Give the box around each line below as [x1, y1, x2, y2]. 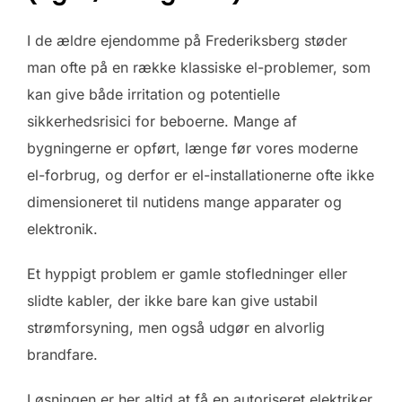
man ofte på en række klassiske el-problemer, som [27, 58, 371, 77]
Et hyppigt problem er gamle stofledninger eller [27, 265, 347, 284]
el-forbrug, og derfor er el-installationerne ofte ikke [27, 166, 374, 185]
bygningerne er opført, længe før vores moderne [27, 139, 358, 158]
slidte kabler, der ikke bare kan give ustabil [27, 292, 318, 310]
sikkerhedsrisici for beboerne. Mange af [27, 112, 297, 131]
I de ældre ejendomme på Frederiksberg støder [27, 31, 347, 50]
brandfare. [27, 345, 98, 364]
